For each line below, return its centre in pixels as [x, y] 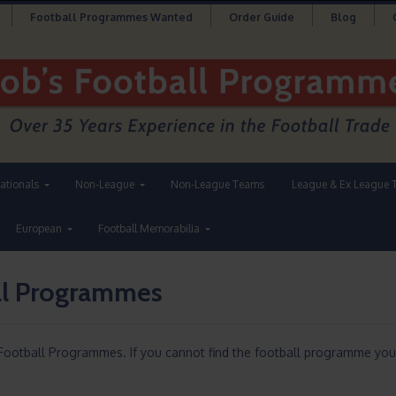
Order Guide [261, 17]
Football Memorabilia [149, 229]
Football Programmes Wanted [111, 17]
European [39, 229]
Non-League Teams [217, 185]
